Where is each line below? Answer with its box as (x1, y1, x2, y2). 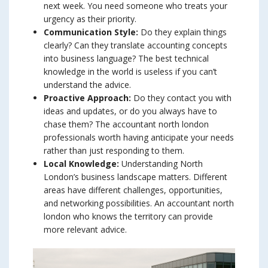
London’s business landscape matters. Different (44, 171, 227, 183)
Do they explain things (138, 26, 227, 38)
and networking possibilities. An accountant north (44, 197, 234, 209)
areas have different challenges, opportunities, (44, 184, 223, 196)
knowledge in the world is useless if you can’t (44, 66, 217, 78)
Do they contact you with (131, 92, 232, 104)
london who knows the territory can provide (44, 211, 213, 223)
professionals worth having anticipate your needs (44, 132, 234, 144)
